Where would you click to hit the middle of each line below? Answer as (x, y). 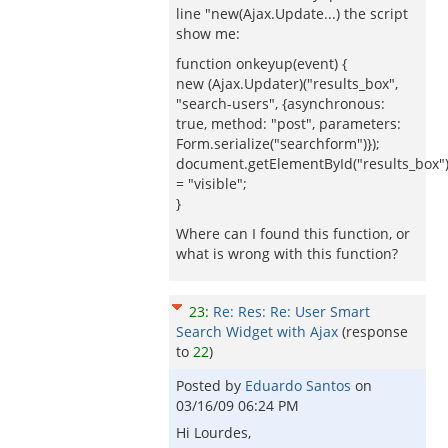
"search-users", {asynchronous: (280, 103)
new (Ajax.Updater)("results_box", (287, 83)
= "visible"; (211, 183)
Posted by (210, 385)
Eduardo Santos (300, 385)
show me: (208, 33)
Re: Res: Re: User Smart (291, 311)
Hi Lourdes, (213, 432)
